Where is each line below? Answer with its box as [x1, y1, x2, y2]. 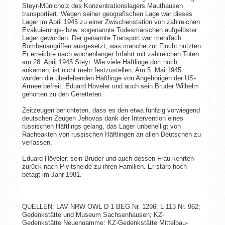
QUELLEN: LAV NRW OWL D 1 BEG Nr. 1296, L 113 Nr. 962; [22, 202, 200, 210]
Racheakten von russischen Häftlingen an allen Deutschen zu [22, 130, 201, 138]
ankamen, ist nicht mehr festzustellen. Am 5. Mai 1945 [22, 66, 181, 74]
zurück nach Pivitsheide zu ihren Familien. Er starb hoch [22, 162, 187, 170]
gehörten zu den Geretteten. [22, 90, 103, 98]
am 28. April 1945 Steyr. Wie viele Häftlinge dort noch [22, 58, 177, 66]
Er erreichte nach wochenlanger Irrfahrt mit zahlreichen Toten [22, 50, 199, 58]
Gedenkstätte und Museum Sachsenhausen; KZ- [22, 210, 164, 218]
